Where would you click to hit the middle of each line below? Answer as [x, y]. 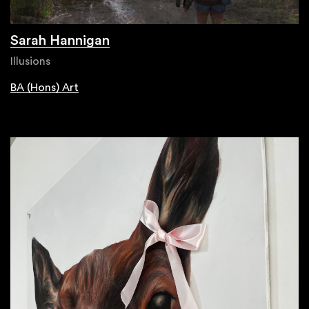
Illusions [30, 61]
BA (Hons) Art [44, 87]
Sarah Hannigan [60, 40]
